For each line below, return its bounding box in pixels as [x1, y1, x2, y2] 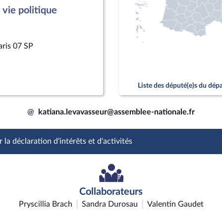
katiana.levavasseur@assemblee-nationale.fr [38, 108, 195, 116]
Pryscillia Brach [18, 200, 72, 208]
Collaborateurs [79, 187, 143, 197]
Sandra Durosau [81, 200, 138, 208]
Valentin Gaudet [147, 200, 204, 208]
